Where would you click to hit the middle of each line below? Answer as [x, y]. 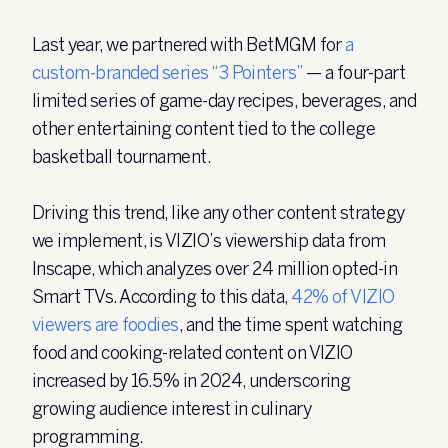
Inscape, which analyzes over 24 [153, 269]
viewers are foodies [105, 325]
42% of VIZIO [343, 297]
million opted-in [337, 269]
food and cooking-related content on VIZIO [192, 353]
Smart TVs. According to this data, [162, 297]
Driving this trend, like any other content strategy [218, 213]
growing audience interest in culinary [172, 409]
